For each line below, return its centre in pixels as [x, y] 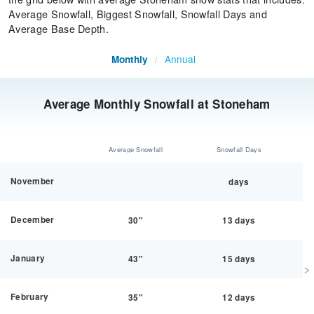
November [33, 181]
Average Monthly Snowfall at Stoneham [157, 104]
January [28, 258]
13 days [239, 220]
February [30, 297]
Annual [180, 59]
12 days [239, 298]
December [33, 220]
